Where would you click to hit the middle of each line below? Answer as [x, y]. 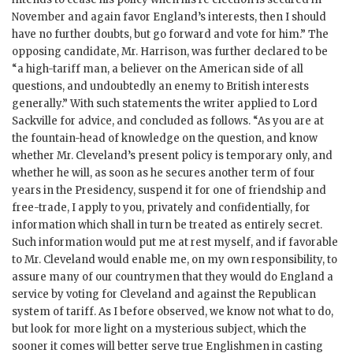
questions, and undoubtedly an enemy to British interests [160, 87]
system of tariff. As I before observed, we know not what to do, [173, 312]
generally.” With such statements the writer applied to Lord [165, 104]
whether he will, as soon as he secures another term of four [163, 173]
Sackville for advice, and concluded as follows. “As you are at [168, 121]
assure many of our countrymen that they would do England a [173, 277]
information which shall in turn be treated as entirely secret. [167, 225]
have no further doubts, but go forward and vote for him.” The [170, 35]
